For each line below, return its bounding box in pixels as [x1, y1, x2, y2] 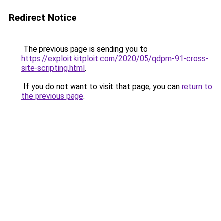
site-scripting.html [21, 63, 85, 73]
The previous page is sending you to [21, 44, 147, 54]
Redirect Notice [9, 12, 76, 23]
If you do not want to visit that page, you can [21, 82, 182, 91]
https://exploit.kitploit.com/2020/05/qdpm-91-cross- [21, 54, 209, 63]
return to [182, 82, 212, 91]
